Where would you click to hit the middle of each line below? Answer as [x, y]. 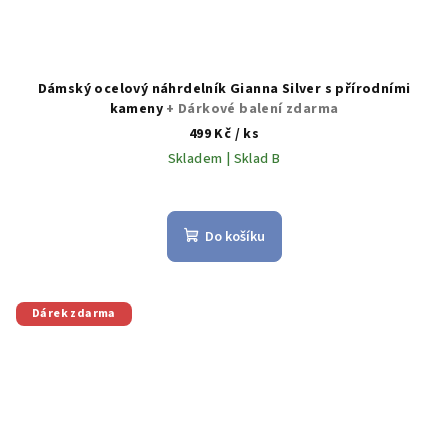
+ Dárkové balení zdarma [252, 109]
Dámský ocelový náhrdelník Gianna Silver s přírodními [224, 89]
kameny [138, 109]
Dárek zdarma [74, 314]
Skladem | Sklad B [224, 159]
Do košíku [234, 237]
